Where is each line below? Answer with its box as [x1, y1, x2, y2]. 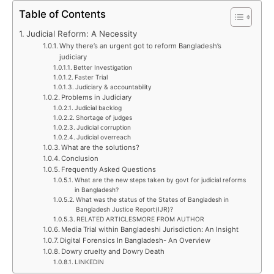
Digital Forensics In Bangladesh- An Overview [60, 236, 211, 245]
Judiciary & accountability [75, 83, 152, 91]
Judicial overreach [76, 133, 131, 141]
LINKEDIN [74, 258, 104, 265]
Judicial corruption [76, 124, 131, 131]
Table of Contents [19, 8, 106, 20]
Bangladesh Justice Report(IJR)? [75, 206, 173, 213]
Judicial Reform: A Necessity [26, 29, 137, 39]
